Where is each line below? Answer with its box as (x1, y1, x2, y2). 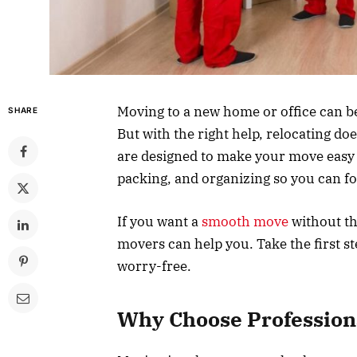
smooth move (202, 212, 288, 230)
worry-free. (117, 257, 191, 275)
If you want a (117, 212, 202, 230)
